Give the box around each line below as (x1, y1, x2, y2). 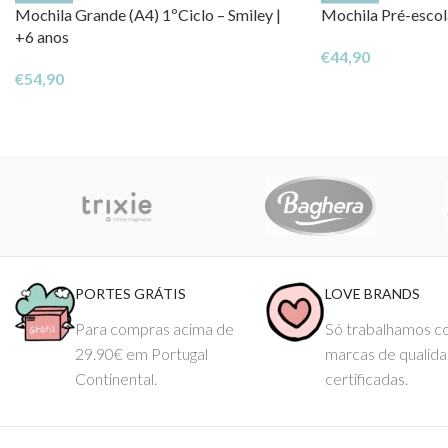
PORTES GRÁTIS (75, 284, 186, 302)
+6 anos (15, 26, 69, 46)
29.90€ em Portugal (75, 343, 208, 363)
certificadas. (325, 368, 409, 388)
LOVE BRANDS (325, 284, 421, 302)
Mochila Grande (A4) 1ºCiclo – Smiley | (15, 4, 281, 24)
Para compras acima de (75, 318, 234, 338)
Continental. (75, 368, 157, 388)
